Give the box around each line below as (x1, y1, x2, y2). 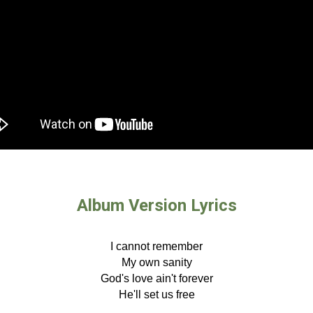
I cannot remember (110, 240, 203, 252)
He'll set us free (118, 289, 195, 300)
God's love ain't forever (100, 272, 213, 284)
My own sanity (121, 256, 192, 268)
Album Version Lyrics (76, 196, 237, 215)
